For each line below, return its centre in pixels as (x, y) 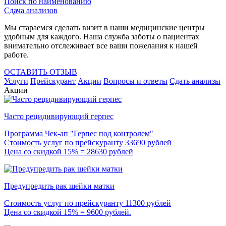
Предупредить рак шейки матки (59, 186)
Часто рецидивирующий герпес (59, 117)
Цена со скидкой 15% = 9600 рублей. (68, 212)
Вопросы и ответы (135, 81)
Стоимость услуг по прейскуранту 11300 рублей (88, 203)
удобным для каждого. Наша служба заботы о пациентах (102, 37)
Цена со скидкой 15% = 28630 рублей (69, 152)
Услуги (16, 81)
